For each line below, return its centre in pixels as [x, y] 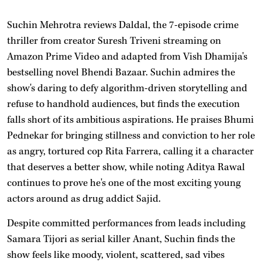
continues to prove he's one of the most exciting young [124, 183]
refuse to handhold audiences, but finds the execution [123, 104]
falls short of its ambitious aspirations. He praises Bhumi [130, 120]
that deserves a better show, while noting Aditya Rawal [126, 167]
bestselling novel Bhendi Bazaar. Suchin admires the [121, 72]
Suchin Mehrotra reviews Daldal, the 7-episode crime [123, 25]
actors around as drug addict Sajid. [84, 199]
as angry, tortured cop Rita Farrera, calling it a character [130, 151]
